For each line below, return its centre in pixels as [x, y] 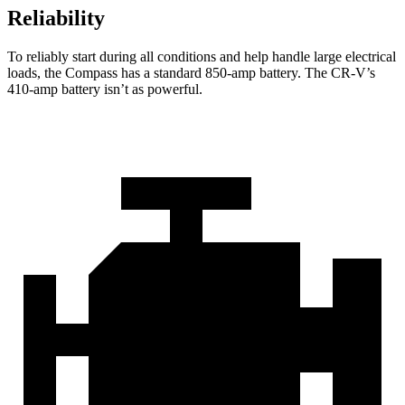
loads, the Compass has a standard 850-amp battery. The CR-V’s [191, 73]
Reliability [56, 19]
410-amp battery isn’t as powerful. [105, 89]
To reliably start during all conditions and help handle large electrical [202, 57]
